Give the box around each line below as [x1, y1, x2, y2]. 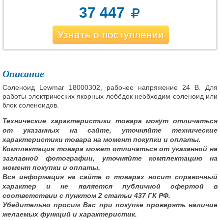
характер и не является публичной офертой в [2, 182, 218, 190]
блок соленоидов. [2, 101, 59, 109]
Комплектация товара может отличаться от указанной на [2, 145, 218, 153]
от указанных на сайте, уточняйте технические [2, 126, 218, 134]
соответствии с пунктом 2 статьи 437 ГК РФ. [2, 192, 170, 199]
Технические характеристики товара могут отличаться [2, 117, 218, 125]
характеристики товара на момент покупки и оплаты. [2, 136, 201, 143]
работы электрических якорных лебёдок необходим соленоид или [2, 92, 218, 100]
